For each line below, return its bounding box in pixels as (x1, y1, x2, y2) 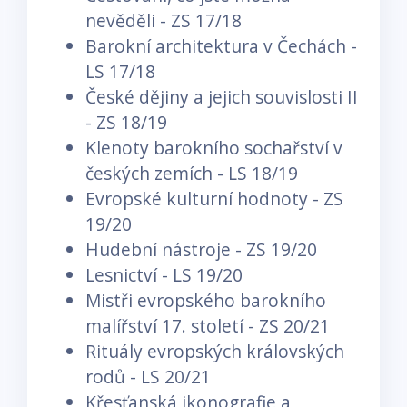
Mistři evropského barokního (85, 287, 326, 313)
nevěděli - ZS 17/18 (85, 7, 242, 33)
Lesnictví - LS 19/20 (85, 262, 243, 287)
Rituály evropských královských (85, 338, 344, 363)
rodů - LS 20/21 (85, 363, 211, 389)
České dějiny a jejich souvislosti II (85, 84, 358, 109)
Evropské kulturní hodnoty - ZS (85, 185, 343, 211)
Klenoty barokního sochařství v (85, 134, 342, 160)
